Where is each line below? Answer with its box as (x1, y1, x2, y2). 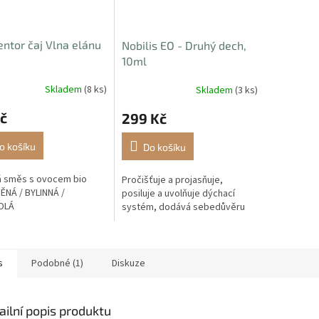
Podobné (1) (31, 256, 83, 271)
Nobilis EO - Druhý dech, (121, 38, 246, 53)
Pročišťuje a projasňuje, (121, 173, 223, 188)
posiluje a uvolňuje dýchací (121, 187, 235, 202)
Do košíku (142, 141, 186, 154)
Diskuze (112, 256, 145, 271)
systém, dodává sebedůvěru (121, 200, 245, 215)
